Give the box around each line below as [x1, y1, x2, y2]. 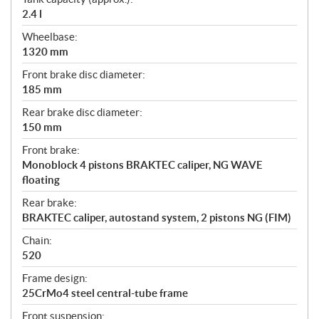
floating [22, 173, 60, 186]
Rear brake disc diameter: [22, 105, 142, 118]
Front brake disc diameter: [22, 68, 145, 80]
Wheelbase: [22, 30, 78, 43]
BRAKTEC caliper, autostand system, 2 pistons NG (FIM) [22, 211, 291, 224]
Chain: [22, 234, 52, 246]
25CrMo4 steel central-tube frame [22, 286, 188, 299]
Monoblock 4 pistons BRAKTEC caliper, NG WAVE [22, 158, 263, 171]
